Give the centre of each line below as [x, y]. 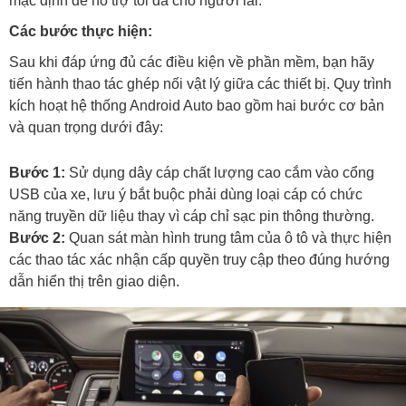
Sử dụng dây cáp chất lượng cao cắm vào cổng [220, 173]
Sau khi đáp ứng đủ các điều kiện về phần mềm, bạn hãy [192, 63]
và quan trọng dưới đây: [86, 128]
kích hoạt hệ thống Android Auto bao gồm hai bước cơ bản [197, 106]
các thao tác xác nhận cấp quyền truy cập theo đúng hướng [199, 260]
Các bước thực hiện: [81, 32]
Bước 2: [37, 238]
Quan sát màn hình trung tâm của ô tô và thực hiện [228, 238]
